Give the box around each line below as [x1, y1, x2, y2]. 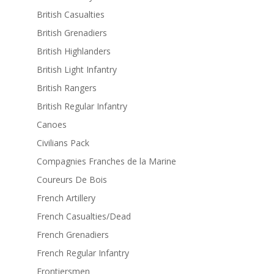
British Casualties [36, 9, 105, 21]
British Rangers [36, 82, 97, 94]
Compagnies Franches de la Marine [36, 155, 176, 168]
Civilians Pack [36, 137, 89, 149]
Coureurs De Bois [36, 174, 107, 186]
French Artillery [36, 192, 95, 204]
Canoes [36, 119, 67, 131]
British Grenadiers [36, 27, 107, 39]
